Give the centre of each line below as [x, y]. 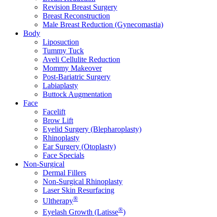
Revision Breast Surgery [80, 7]
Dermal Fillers [64, 173]
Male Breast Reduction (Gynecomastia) [103, 24]
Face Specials [63, 155]
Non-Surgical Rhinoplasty [83, 181]
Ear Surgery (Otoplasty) [79, 147]
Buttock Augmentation [77, 94]
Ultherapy [58, 201]
